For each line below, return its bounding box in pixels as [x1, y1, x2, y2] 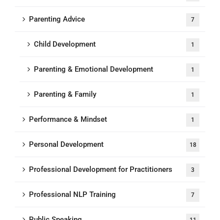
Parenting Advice [29, 15, 85, 24]
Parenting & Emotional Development [34, 65, 153, 74]
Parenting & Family [34, 90, 96, 99]
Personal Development [29, 140, 104, 149]
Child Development [34, 40, 96, 49]
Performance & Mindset [29, 115, 107, 124]
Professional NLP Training [29, 190, 116, 199]
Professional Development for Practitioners [29, 165, 172, 174]
